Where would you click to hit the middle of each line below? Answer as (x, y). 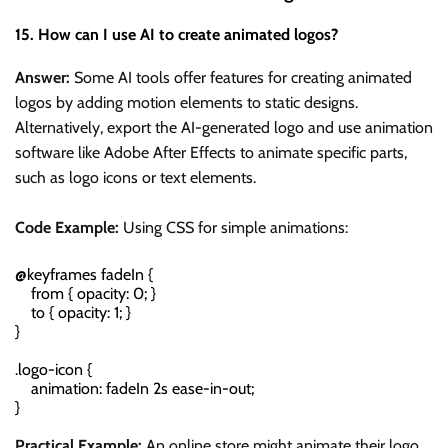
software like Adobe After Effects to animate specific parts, (211, 152)
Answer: (42, 77)
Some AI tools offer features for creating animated (241, 77)
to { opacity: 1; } (73, 312)
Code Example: (67, 227)
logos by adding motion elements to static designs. (186, 102)
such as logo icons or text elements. (135, 177)
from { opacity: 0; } (85, 293)
